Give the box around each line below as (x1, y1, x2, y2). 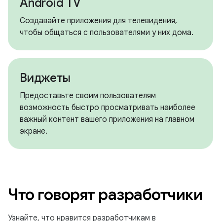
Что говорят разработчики (8, 184, 202, 204)
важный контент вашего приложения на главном (20, 114, 194, 124)
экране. (20, 126, 47, 136)
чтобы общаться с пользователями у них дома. (20, 28, 193, 37)
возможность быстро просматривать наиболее (20, 103, 195, 112)
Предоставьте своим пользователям (20, 91, 156, 101)
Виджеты (20, 71, 71, 85)
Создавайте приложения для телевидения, (20, 16, 177, 26)
